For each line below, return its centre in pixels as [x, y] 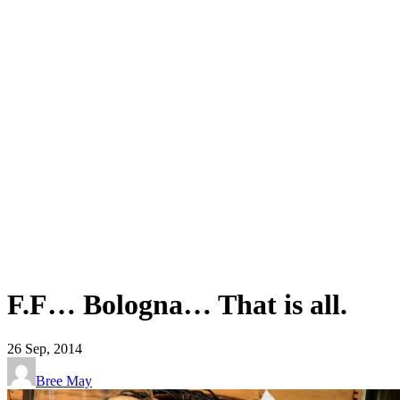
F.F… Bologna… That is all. [177, 305]
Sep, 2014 [54, 348]
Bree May [64, 380]
